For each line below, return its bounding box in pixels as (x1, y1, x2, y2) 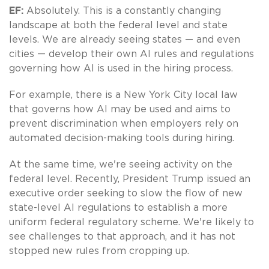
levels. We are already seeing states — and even (9, 34, 240, 44)
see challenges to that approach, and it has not (9, 231, 235, 241)
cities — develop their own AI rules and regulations (9, 49, 254, 59)
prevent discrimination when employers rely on (9, 118, 238, 128)
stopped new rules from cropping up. (9, 246, 189, 256)
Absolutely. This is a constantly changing (26, 5, 221, 16)
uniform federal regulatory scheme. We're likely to (9, 217, 254, 227)
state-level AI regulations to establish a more (9, 202, 228, 213)
